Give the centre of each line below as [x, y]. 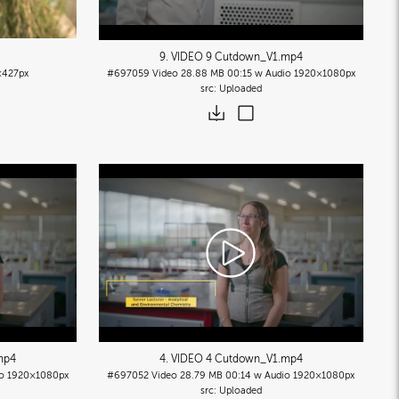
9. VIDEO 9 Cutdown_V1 [218, 57]
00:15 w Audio [259, 73]
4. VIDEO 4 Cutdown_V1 [218, 358]
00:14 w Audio [258, 375]
